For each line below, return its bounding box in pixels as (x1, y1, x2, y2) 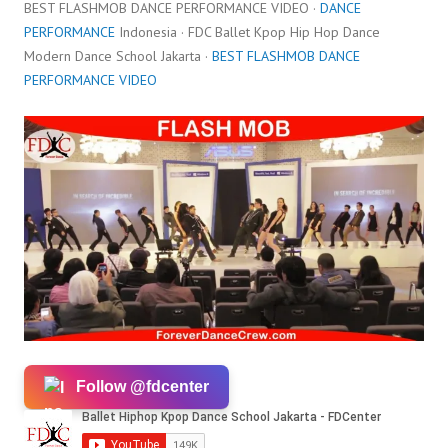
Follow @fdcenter (76, 378, 209, 396)
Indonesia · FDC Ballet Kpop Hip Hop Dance (115, 23, 380, 41)
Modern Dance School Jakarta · (24, 47, 212, 65)
